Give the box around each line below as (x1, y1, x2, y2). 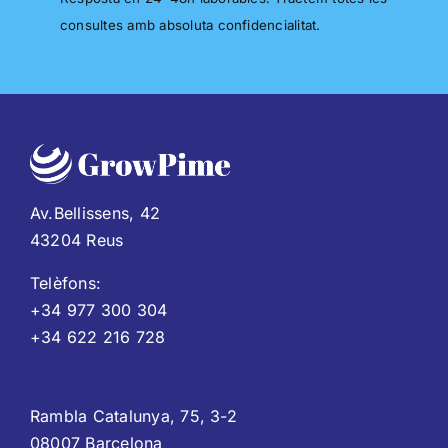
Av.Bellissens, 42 (29, 203, 161, 224)
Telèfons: (29, 273, 102, 294)
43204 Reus (29, 230, 124, 251)
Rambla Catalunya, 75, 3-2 (29, 406, 237, 427)
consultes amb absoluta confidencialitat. (59, 16, 321, 33)
